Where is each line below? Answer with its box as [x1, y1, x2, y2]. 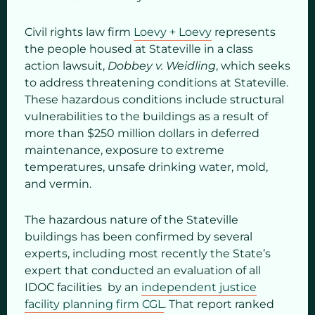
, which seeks [216, 59, 290, 73]
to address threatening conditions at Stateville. [25, 76, 288, 90]
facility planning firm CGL [25, 297, 164, 311]
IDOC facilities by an [25, 281, 141, 295]
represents [212, 25, 276, 39]
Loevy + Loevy [134, 25, 212, 39]
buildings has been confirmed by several [25, 230, 252, 244]
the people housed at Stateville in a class [25, 42, 253, 56]
